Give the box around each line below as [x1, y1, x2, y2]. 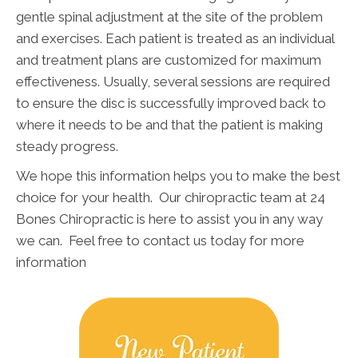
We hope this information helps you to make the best [16, 168, 340, 185]
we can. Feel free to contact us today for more [16, 233, 304, 249]
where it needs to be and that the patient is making [16, 117, 323, 133]
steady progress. [16, 138, 118, 155]
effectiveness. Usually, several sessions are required [16, 74, 330, 90]
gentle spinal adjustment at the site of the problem [16, 9, 323, 26]
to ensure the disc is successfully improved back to [16, 95, 326, 112]
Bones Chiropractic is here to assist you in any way [16, 211, 323, 228]
